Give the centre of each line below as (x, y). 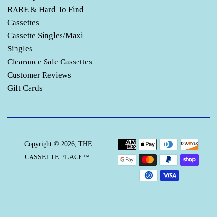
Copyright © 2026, (51, 144)
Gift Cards (25, 88)
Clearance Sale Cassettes (50, 62)
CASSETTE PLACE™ (57, 157)
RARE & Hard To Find (46, 10)
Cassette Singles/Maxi (45, 36)
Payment (173, 143)
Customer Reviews (39, 75)
